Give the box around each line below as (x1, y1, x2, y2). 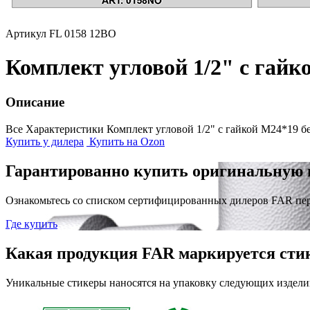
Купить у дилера (6, 136, 84, 148)
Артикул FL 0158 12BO (6, 27, 116, 39)
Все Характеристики (6, 123, 104, 136)
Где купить (6, 217, 57, 230)
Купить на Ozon (86, 136, 165, 148)
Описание (6, 95, 64, 110)
